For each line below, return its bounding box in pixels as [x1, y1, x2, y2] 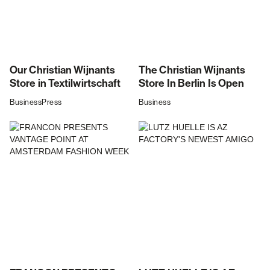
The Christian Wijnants [139, 64, 246, 77]
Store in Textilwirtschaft [10, 77, 121, 90]
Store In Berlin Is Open [139, 77, 245, 90]
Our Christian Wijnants [10, 64, 116, 77]
